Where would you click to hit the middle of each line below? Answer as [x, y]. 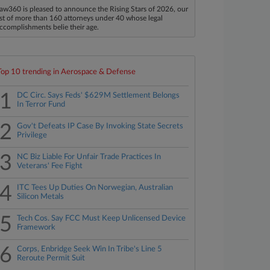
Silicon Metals [41, 197]
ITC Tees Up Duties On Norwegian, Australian [95, 188]
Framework [36, 228]
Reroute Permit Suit [51, 258]
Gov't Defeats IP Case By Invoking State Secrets [100, 126]
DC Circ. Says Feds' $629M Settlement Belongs [99, 96]
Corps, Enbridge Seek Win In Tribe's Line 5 [90, 249]
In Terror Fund [41, 105]
